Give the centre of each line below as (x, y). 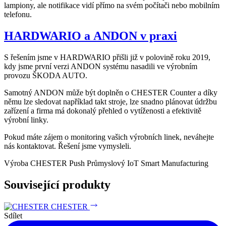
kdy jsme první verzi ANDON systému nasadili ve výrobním (101, 66)
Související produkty (57, 184)
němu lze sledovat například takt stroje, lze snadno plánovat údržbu (110, 101)
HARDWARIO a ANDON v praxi (91, 36)
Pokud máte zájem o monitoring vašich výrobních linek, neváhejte (109, 137)
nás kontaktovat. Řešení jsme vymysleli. (68, 146)
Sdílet (13, 216)
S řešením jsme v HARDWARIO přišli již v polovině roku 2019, (107, 57)
